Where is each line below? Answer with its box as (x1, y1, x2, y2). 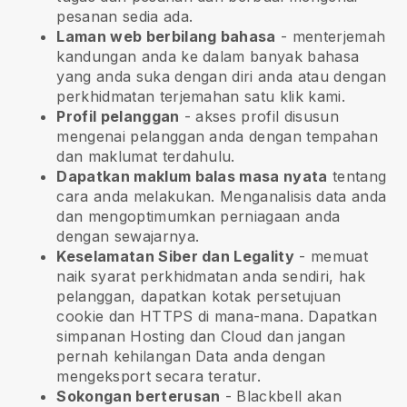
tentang (327, 167, 387, 186)
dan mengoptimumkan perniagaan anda (56, 207, 341, 226)
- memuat (294, 247, 368, 266)
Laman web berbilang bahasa (56, 27, 276, 46)
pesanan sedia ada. (56, 7, 194, 26)
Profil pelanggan (56, 107, 180, 126)
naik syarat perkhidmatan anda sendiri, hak (56, 267, 365, 286)
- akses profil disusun (179, 107, 339, 126)
